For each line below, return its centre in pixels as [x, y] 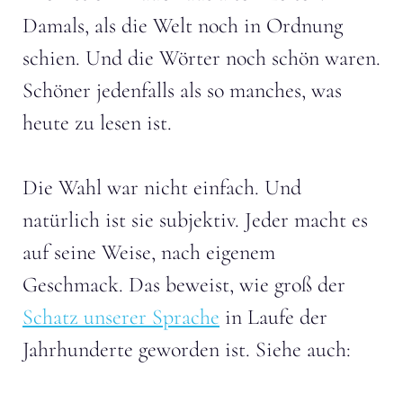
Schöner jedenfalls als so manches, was [182, 90]
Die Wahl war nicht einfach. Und [162, 187]
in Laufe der [273, 317]
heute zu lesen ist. [97, 122]
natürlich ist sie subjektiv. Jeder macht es [195, 219]
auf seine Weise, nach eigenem [149, 252]
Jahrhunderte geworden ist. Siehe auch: [187, 349]
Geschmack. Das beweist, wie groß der [184, 284]
